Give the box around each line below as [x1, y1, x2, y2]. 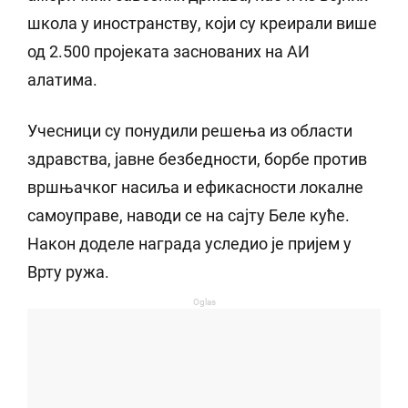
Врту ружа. [27, 262, 109, 282]
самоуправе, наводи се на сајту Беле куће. [27, 206, 350, 226]
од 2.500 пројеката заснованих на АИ [27, 42, 310, 62]
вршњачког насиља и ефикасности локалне [27, 178, 363, 198]
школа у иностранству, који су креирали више [27, 14, 377, 34]
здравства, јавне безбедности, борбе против [27, 149, 367, 169]
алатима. [27, 70, 97, 90]
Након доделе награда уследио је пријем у [27, 234, 352, 254]
